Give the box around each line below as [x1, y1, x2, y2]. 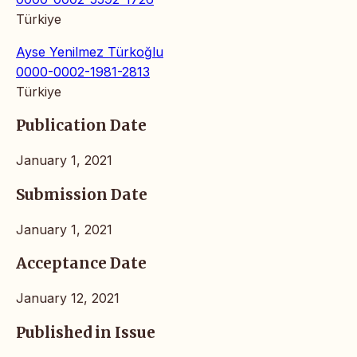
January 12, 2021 [16, 290, 120, 307]
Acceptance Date [16, 254, 147, 273]
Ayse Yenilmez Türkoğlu [16, 43, 163, 60]
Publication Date [16, 116, 147, 135]
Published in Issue [16, 323, 155, 342]
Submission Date [16, 185, 147, 204]
